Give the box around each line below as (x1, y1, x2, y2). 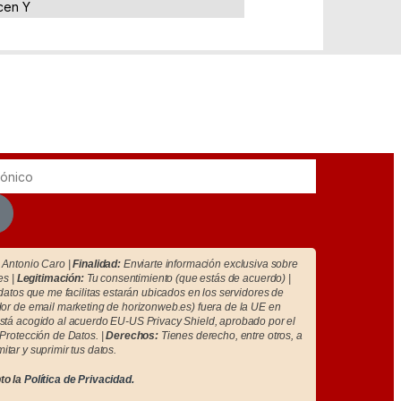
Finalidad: (73, 257, 121, 270)
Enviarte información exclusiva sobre (121, 257, 298, 270)
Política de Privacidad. (23, 372, 134, 386)
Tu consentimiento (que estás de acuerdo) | (83, 271, 291, 285)
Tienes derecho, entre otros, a (158, 328, 303, 342)
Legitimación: (16, 271, 84, 285)
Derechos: (106, 328, 159, 342)
